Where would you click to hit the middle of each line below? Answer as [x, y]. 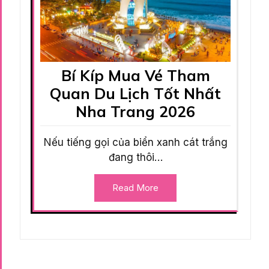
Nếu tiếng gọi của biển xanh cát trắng [135, 142]
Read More [135, 187]
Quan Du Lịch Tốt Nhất [135, 93]
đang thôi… [135, 157]
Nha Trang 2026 [135, 111]
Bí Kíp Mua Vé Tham [135, 75]
